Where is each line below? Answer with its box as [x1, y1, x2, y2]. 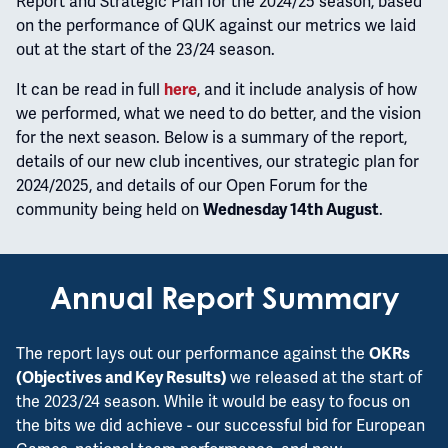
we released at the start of [230, 366, 422, 388]
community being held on [16, 199, 203, 220]
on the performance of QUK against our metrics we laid [16, 15, 416, 36]
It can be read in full [16, 79, 164, 100]
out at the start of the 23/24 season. [16, 39, 275, 60]
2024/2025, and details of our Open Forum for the [16, 175, 368, 196]
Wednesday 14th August [203, 200, 379, 220]
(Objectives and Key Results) [16, 367, 230, 388]
